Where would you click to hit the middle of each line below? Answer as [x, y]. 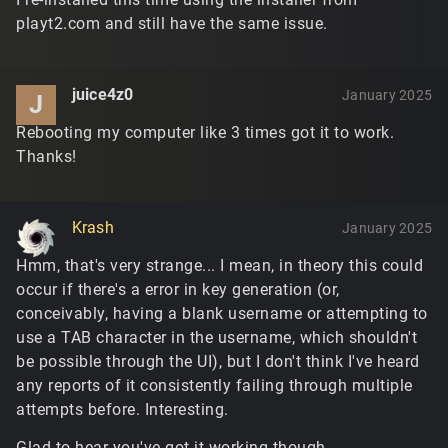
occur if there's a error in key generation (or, [178, 289]
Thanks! [46, 156]
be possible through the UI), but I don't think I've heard [218, 361]
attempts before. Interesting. [122, 409]
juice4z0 [103, 94]
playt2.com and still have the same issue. [172, 23]
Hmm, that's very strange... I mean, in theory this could [219, 265]
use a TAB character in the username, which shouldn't [216, 337]
